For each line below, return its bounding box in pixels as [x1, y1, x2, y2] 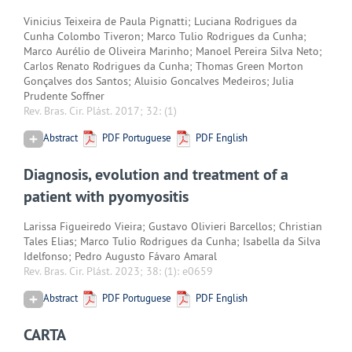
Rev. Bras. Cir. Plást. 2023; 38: [24, 263, 164, 278]
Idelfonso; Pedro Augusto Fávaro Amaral [24, 248, 217, 263]
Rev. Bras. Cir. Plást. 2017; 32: [24, 103, 164, 118]
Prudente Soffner [24, 88, 104, 103]
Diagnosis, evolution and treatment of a [24, 163, 288, 185]
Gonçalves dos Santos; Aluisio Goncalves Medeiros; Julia [24, 73, 294, 88]
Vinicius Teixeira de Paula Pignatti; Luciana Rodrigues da [24, 13, 297, 28]
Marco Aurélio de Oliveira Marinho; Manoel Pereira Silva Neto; [24, 43, 322, 58]
